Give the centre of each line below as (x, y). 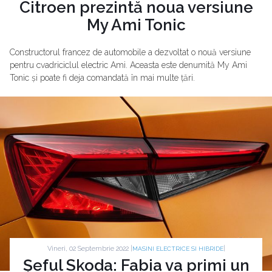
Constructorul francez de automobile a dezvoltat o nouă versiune (130, 52)
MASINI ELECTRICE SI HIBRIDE (178, 249)
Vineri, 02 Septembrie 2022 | (90, 248)
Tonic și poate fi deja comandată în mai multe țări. (102, 78)
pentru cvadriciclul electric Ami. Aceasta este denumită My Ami (128, 65)
